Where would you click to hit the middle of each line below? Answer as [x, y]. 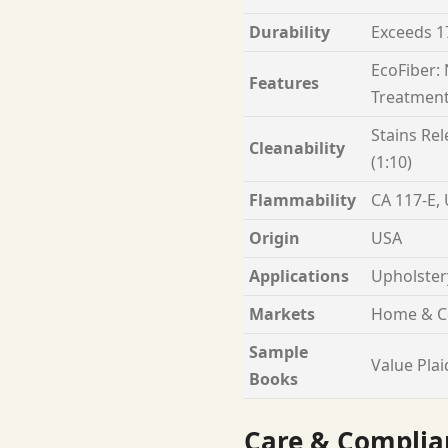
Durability [289, 31]
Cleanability [297, 147]
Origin [274, 237]
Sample [278, 351]
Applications [299, 275]
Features [284, 82]
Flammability [302, 199]
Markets [282, 313]
